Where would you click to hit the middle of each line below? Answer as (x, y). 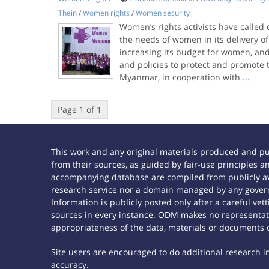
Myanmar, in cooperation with (181, 77)
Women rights (106, 13)
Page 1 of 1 (79, 110)
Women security (162, 13)
